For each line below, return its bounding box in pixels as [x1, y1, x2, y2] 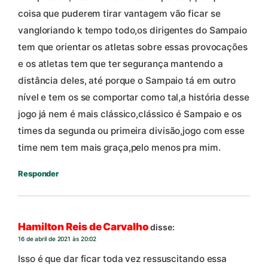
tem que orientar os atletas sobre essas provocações [18, 41, 248, 53]
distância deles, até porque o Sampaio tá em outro [18, 75, 236, 87]
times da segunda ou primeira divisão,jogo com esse [18, 125, 245, 137]
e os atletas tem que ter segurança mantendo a [18, 58, 223, 70]
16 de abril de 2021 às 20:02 [18, 234, 97, 242]
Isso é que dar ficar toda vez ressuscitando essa [18, 253, 227, 265]
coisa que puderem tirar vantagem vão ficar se [18, 8, 221, 20]
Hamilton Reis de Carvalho [18, 220, 149, 233]
